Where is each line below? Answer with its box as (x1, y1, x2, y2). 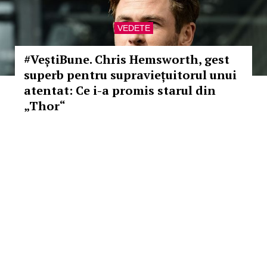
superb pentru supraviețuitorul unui (24, 67, 237, 83)
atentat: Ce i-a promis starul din (24, 82, 216, 98)
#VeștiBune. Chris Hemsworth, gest (24, 51, 229, 67)
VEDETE (117, 23, 150, 33)
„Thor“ (24, 98, 66, 114)
